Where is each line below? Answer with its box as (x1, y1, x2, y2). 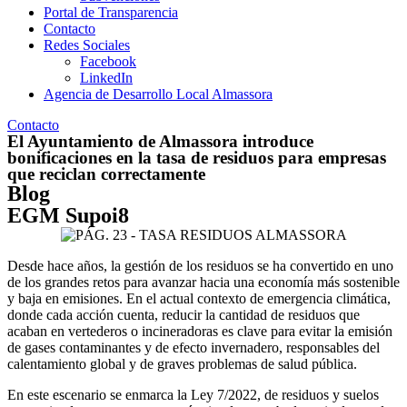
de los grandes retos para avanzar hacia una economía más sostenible (7, 273, 400, 290)
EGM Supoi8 (7, 203, 129, 227)
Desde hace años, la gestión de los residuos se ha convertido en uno (7, 257, 393, 273)
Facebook (80, 53, 136, 69)
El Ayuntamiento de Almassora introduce (7, 131, 313, 151)
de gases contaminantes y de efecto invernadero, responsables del (7, 339, 380, 355)
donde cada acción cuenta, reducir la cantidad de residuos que (7, 306, 360, 323)
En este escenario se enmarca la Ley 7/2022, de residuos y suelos (7, 386, 379, 402)
